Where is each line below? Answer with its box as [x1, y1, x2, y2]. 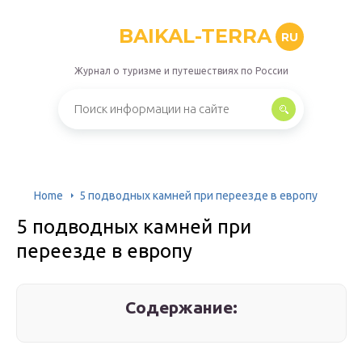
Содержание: [125, 297, 238, 317]
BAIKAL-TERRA [119, 24, 271, 48]
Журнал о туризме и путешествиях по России [74, 65, 288, 76]
